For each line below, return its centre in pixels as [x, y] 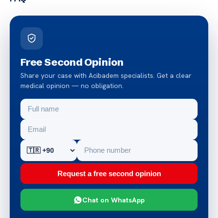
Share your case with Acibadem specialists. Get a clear [106, 76]
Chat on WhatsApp [113, 200]
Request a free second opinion [109, 174]
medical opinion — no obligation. [72, 86]
